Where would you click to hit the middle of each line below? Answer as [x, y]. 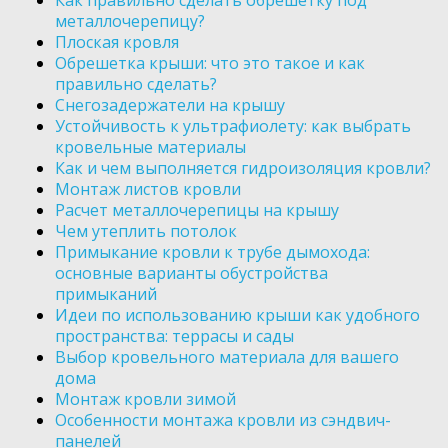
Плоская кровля [117, 42]
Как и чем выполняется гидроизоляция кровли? [243, 168]
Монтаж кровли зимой [145, 399]
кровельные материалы [150, 147]
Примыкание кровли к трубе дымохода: [212, 252]
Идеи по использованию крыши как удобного [237, 315]
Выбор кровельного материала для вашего [227, 357]
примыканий [106, 294]
